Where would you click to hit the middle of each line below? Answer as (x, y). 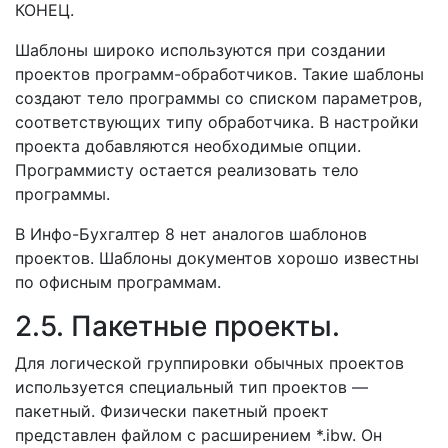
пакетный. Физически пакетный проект (172, 411)
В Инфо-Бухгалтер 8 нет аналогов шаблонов (191, 234)
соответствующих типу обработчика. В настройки (217, 122)
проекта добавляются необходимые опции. (188, 146)
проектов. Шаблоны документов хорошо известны (217, 258)
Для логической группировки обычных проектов (209, 363)
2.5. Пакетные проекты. (177, 326)
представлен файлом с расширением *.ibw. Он (198, 435)
